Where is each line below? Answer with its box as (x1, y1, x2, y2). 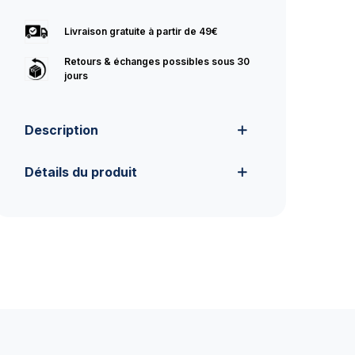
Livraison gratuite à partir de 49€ (64, 25, 218, 37)
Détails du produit (25, 164, 137, 181)
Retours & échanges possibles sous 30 (64, 55, 250, 67)
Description (25, 122, 98, 139)
